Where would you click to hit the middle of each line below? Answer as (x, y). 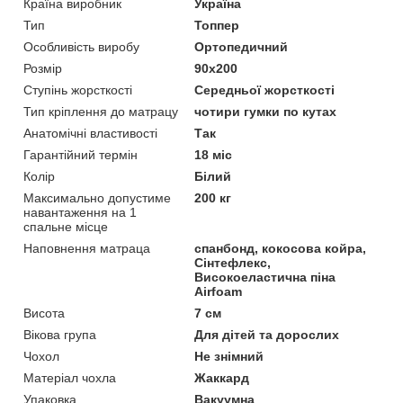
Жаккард (222, 377)
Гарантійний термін (81, 154)
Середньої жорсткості (265, 90)
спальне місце (66, 226)
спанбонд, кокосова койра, (281, 248)
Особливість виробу (81, 46)
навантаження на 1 (80, 212)
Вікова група (60, 334)
